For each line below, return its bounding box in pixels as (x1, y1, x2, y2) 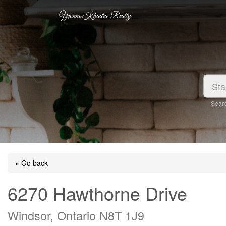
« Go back (15, 158, 48, 168)
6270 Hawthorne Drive (8, 180, 187, 206)
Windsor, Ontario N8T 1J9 (8, 207, 144, 224)
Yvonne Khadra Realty (59, 10, 131, 21)
